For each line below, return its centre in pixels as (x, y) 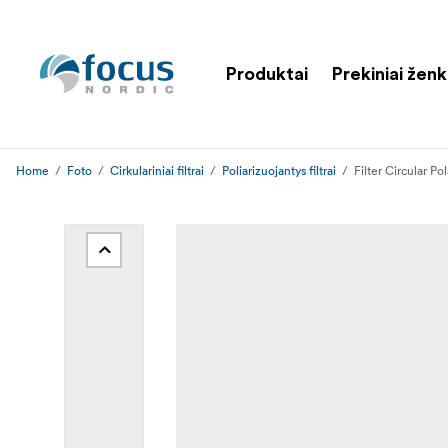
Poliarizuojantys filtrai (279, 170)
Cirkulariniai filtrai (157, 170)
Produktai (267, 73)
